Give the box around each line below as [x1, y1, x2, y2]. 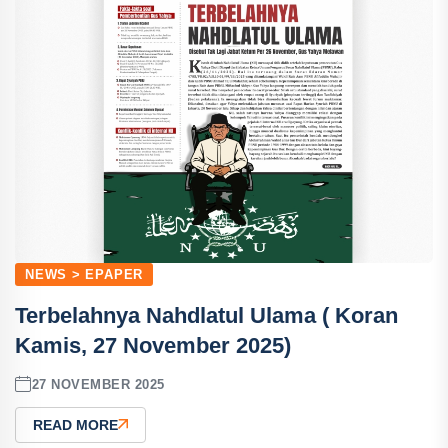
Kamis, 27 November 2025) [15, 333, 291, 358]
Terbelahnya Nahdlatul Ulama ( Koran [15, 303, 398, 328]
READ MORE [33, 417, 118, 433]
